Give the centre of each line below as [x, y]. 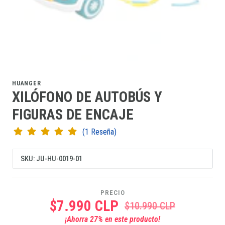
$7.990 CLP [84, 206]
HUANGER [27, 84]
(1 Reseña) [103, 132]
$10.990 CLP [150, 206]
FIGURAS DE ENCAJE [73, 115]
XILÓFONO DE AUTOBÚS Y [87, 97]
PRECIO [113, 193]
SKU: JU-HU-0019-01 [51, 159]
